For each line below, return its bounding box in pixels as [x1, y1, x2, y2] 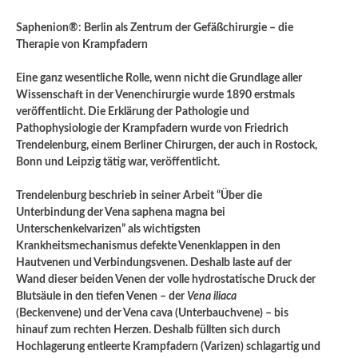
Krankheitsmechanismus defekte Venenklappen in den [16, 240, 280, 252]
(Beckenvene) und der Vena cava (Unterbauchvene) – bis [16, 307, 288, 319]
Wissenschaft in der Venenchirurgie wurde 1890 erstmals [16, 89, 295, 101]
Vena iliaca [187, 290, 237, 302]
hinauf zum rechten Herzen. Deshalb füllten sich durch [16, 324, 280, 336]
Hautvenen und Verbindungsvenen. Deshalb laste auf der [16, 257, 292, 268]
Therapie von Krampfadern [16, 38, 148, 50]
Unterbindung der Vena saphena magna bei [16, 206, 225, 218]
